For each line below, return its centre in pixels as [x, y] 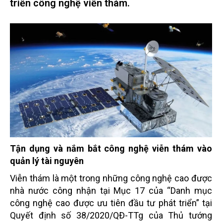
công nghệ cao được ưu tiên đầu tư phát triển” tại [111, 203]
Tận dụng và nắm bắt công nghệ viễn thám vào [111, 148]
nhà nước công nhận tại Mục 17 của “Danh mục [111, 190]
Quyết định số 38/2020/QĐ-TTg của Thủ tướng [111, 215]
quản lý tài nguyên [47, 161]
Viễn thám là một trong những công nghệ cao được [111, 178]
